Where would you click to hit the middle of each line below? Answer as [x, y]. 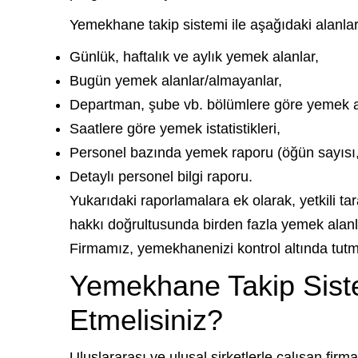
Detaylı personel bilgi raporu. [161, 177]
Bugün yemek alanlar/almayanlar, [176, 81]
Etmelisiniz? [146, 320]
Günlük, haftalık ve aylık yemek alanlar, [194, 57]
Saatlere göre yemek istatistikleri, [175, 129]
